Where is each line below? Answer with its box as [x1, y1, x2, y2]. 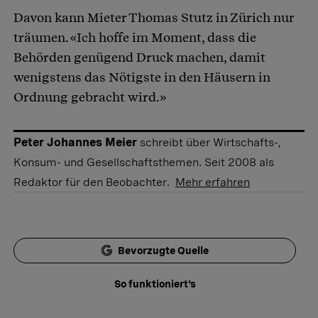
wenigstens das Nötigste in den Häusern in [13, 70, 270, 85]
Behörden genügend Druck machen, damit [13, 50, 265, 65]
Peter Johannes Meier [13, 136, 137, 150]
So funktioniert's [114, 278, 196, 290]
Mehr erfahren [175, 175, 250, 190]
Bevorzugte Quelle [117, 245, 209, 257]
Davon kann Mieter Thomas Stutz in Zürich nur [13, 10, 294, 26]
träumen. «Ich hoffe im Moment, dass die [13, 30, 256, 45]
